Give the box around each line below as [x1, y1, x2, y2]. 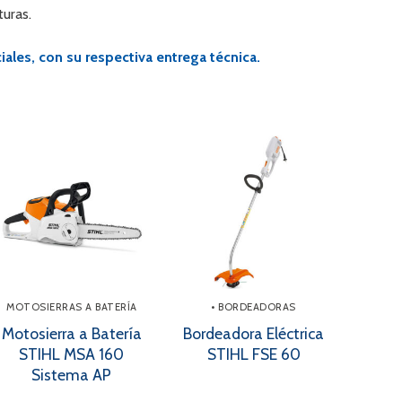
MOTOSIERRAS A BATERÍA [6, 300, 137, 313]
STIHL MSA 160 [19, 345, 125, 364]
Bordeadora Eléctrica [183, 324, 325, 344]
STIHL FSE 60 [206, 345, 301, 364]
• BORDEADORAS [211, 300, 296, 313]
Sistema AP [31, 365, 112, 385]
